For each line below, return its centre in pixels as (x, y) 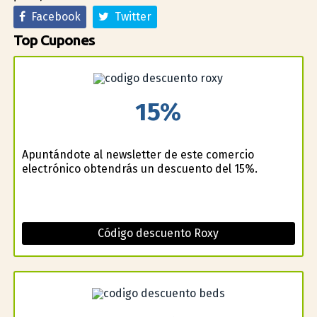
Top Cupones (54, 40)
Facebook (53, 17)
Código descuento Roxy (158, 233)
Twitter (130, 17)
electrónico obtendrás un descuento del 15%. (139, 168)
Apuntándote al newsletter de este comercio (138, 154)
